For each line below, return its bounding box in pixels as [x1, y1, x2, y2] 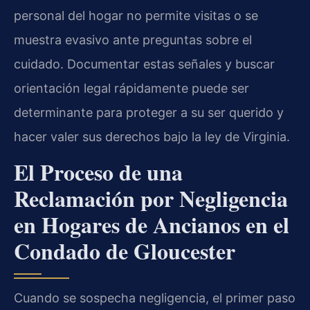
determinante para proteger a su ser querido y [14, 105, 284, 120]
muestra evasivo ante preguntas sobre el [14, 33, 252, 48]
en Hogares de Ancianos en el [14, 208, 289, 241]
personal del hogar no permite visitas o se [14, 8, 258, 24]
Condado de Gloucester [14, 234, 235, 267]
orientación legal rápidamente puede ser [14, 81, 249, 96]
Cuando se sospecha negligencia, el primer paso [14, 290, 295, 305]
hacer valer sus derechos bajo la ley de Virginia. [14, 129, 290, 145]
